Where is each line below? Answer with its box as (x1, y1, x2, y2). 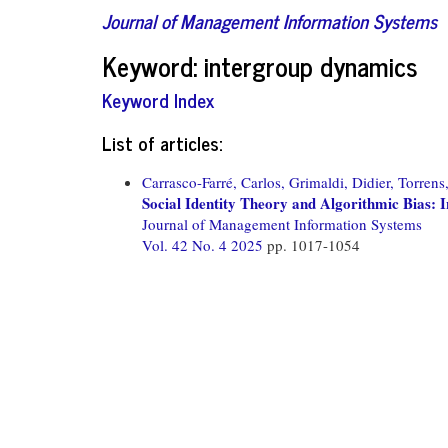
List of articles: (102, 126, 222, 158)
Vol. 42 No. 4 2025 (142, 234, 267, 255)
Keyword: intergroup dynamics (102, 43, 418, 87)
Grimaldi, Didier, (289, 171, 394, 192)
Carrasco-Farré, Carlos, (142, 171, 285, 192)
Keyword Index (102, 84, 214, 115)
